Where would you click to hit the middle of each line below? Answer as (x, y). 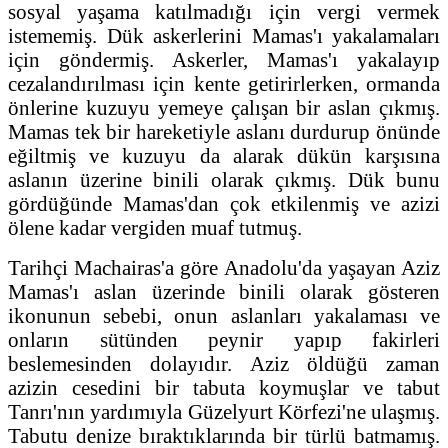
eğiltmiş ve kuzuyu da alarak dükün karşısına (224, 155)
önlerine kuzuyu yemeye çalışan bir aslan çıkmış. (224, 107)
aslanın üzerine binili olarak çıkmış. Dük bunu (224, 179)
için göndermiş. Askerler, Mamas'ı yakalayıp (224, 59)
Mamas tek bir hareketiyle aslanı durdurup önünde (224, 131)
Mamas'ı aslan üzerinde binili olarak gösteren (224, 291)
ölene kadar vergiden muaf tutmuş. (155, 227)
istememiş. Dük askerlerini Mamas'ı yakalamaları (224, 35)
